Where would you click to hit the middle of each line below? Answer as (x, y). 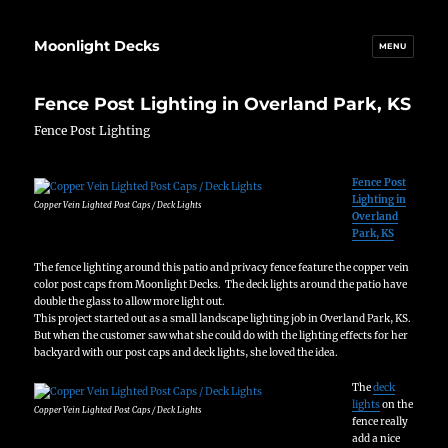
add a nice (375, 438)
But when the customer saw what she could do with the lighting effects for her (221, 336)
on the (396, 404)
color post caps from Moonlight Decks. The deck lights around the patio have (221, 285)
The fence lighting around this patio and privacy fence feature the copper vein (222, 268)
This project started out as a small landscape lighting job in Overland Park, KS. (224, 319)
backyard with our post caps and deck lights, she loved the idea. (186, 353)
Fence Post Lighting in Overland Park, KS (223, 103)
